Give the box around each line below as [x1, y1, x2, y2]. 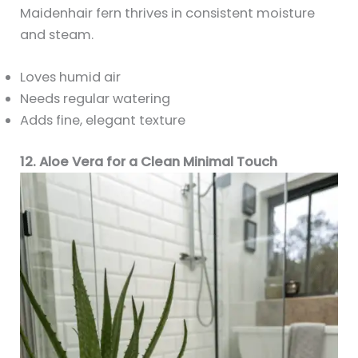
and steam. [20, 26, 94, 45]
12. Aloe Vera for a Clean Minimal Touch [20, 152, 278, 171]
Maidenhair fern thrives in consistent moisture [20, 4, 316, 23]
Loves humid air [20, 68, 121, 87]
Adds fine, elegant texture [20, 111, 186, 130]
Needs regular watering [20, 89, 171, 109]
